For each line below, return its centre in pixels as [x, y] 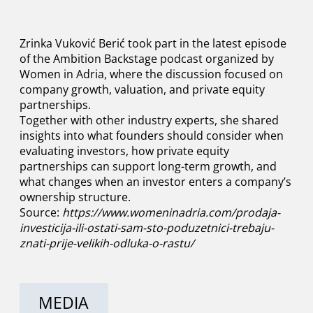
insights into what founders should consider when [151, 136]
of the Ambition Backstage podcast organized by [146, 59]
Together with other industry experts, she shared [149, 121]
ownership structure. [75, 197]
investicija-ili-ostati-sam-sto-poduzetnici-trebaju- [146, 228]
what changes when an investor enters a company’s [155, 182]
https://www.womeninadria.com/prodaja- [171, 213]
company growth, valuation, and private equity [142, 90]
